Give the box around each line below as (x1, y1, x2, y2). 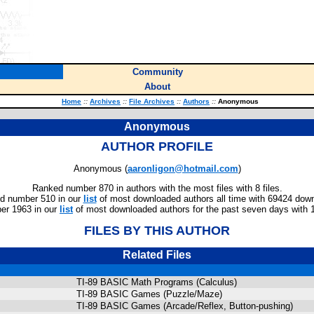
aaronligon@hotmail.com (127, 163, 238, 174)
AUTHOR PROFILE (101, 139, 213, 153)
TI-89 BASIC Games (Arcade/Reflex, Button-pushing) (76, 301, 293, 311)
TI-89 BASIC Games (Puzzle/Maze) (76, 289, 222, 299)
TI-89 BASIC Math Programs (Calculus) (76, 277, 237, 287)
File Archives (129, 97, 175, 105)
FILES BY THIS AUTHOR (84, 224, 230, 238)
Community (132, 67, 183, 77)
